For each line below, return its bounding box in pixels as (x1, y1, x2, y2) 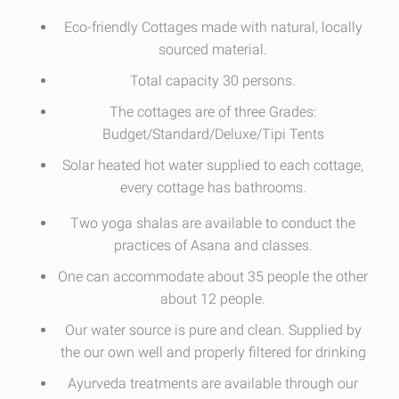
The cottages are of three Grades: (110, 103, 316, 120)
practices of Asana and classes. (113, 237, 313, 254)
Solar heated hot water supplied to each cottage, (62, 157, 363, 174)
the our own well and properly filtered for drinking (60, 344, 366, 361)
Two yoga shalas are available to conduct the (70, 215, 355, 232)
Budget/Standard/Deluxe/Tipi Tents (102, 126, 324, 142)
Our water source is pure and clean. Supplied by (64, 322, 362, 338)
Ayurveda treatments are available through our (68, 375, 358, 392)
